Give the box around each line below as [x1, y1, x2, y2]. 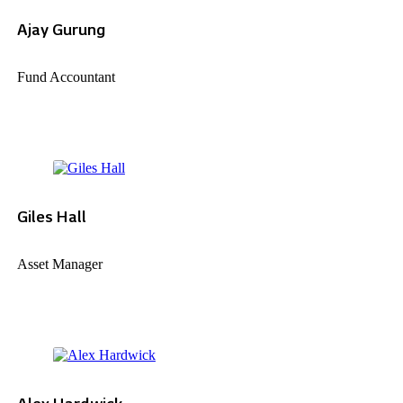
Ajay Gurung [16, 19, 105, 39]
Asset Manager [16, 256, 103, 273]
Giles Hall [16, 207, 86, 227]
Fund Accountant [16, 68, 115, 85]
